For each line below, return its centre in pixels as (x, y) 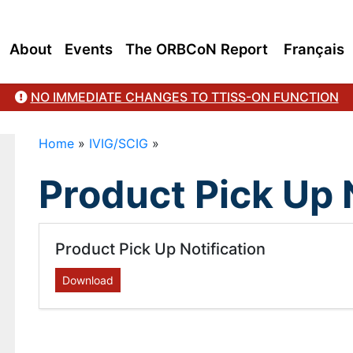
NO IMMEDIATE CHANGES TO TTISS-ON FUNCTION (184, 97)
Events (89, 49)
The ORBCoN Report (197, 49)
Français (314, 49)
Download (87, 280)
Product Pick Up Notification (160, 249)
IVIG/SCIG (118, 143)
